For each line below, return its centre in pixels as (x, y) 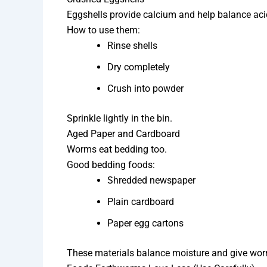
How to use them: (103, 30)
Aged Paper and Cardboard (123, 134)
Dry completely (139, 67)
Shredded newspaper (151, 181)
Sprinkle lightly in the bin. (119, 119)
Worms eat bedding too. (117, 150)
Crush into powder (145, 89)
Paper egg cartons (145, 223)
